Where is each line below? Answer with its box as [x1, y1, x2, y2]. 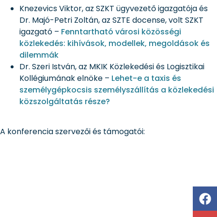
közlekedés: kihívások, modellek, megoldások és [19, 37, 210, 49]
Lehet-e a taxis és [111, 72, 181, 84]
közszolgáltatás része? [19, 95, 110, 107]
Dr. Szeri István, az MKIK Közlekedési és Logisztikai [19, 61, 204, 72]
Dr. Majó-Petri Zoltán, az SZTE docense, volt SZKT [19, 14, 203, 26]
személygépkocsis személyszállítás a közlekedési [19, 84, 214, 95]
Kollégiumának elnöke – [19, 72, 111, 84]
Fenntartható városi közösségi [61, 26, 181, 37]
